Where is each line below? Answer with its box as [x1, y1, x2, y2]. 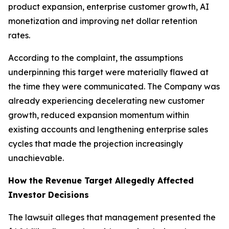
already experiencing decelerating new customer [8, 96, 204, 106]
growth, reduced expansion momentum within [8, 110, 189, 120]
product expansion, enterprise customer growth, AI [8, 2, 209, 12]
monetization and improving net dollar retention [8, 16, 197, 26]
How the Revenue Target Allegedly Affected [8, 175, 194, 186]
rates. [8, 30, 30, 40]
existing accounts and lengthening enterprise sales [8, 124, 208, 134]
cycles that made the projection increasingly [8, 139, 183, 149]
